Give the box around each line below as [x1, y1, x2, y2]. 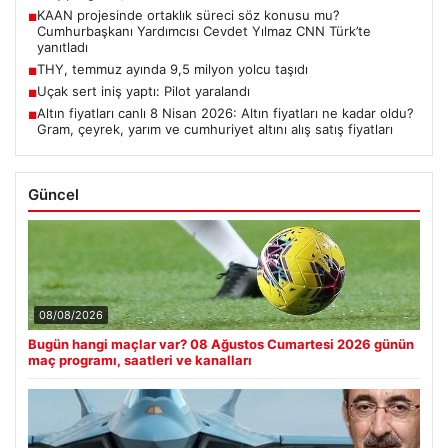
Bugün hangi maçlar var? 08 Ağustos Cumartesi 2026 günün [28, 336, 414, 353]
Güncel [28, 185, 79, 205]
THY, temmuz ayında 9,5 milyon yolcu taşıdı [37, 61, 308, 78]
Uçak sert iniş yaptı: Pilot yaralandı [37, 83, 250, 100]
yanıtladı [37, 39, 88, 56]
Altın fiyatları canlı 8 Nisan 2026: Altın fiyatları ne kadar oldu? [37, 105, 414, 122]
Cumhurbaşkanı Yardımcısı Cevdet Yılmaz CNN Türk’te [37, 23, 371, 40]
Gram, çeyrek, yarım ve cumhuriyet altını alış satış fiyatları [37, 121, 393, 138]
